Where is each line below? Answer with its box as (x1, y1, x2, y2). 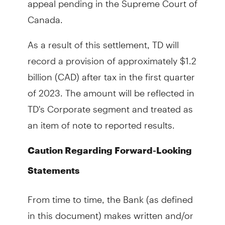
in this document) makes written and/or (27, 201, 193, 221)
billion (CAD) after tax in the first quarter (27, 63, 195, 82)
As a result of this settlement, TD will (27, 31, 179, 50)
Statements (27, 165, 79, 176)
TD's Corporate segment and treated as (27, 95, 193, 115)
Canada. (27, 6, 63, 25)
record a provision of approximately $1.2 (27, 47, 196, 66)
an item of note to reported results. (27, 111, 175, 131)
